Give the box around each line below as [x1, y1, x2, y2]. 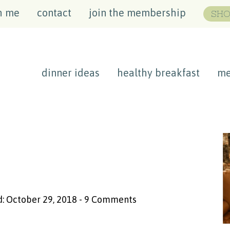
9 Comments [84, 194, 137, 205]
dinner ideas [42, 67, 100, 79]
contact [37, 7, 71, 18]
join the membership [89, 7, 186, 18]
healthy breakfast [117, 67, 200, 79]
